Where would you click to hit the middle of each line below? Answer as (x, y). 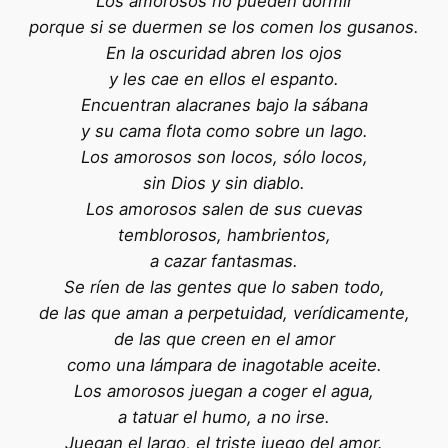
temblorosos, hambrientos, (224, 235)
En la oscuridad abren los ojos (224, 53)
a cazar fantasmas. (224, 261)
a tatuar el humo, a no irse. (224, 417)
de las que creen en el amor (224, 339)
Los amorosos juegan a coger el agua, (224, 391)
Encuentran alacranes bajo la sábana (224, 105)
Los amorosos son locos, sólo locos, (224, 157)
